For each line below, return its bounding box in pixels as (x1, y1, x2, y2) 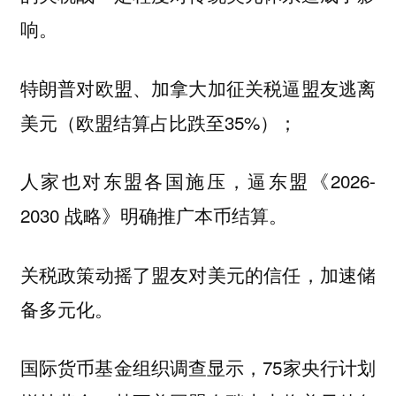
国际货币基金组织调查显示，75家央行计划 (19, 354, 377, 381)
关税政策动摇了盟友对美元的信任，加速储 (19, 261, 377, 287)
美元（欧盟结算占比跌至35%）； (19, 108, 297, 135)
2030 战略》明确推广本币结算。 (19, 202, 287, 229)
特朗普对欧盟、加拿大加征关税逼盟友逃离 (19, 73, 377, 101)
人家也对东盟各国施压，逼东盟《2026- (19, 167, 377, 194)
